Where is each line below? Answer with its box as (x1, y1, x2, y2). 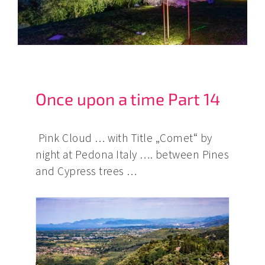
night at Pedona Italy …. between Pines (35, 147, 229, 162)
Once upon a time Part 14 (35, 89, 220, 109)
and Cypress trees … (35, 164, 137, 179)
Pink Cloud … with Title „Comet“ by (35, 131, 212, 146)
